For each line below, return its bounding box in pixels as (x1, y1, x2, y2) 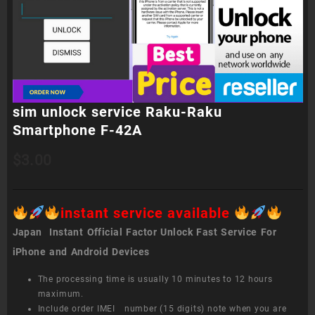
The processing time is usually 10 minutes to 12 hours (37, 274, 273, 284)
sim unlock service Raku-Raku (12, 103, 222, 120)
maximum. (37, 288, 84, 299)
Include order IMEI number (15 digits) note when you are (37, 303, 287, 314)
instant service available (60, 204, 234, 221)
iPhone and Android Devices (12, 245, 150, 257)
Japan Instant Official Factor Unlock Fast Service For (12, 226, 277, 238)
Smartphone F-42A (12, 121, 142, 139)
